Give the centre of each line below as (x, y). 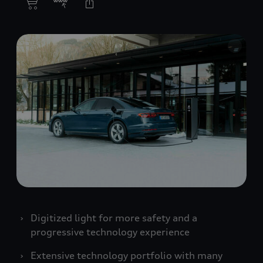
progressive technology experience (110, 232)
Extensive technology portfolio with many (127, 256)
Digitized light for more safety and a (114, 218)
